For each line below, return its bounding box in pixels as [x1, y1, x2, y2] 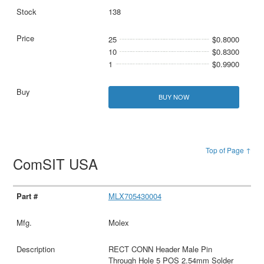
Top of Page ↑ [205, 144, 251, 155]
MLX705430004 [108, 190, 161, 202]
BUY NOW [158, 92, 189, 102]
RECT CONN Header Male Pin [108, 243, 212, 255]
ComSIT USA [13, 153, 103, 174]
